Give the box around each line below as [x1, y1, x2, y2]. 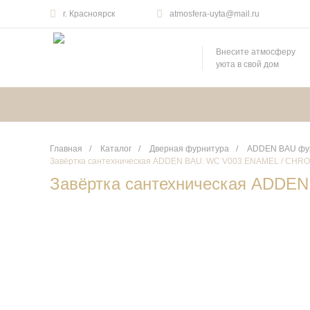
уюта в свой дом [216, 59, 279, 69]
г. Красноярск [63, 9, 115, 19]
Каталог [100, 144, 131, 154]
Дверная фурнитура [149, 144, 229, 154]
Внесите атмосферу [216, 46, 295, 57]
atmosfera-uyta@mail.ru [170, 9, 259, 19]
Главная [50, 144, 82, 154]
